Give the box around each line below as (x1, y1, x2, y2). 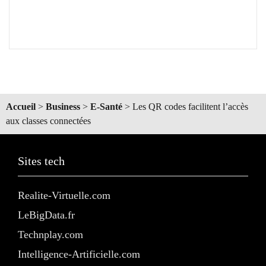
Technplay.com (18, 228, 83, 240)
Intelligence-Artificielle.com (18, 248, 140, 260)
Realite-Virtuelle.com (18, 189, 110, 201)
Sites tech (18, 154, 65, 167)
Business (46, 101, 80, 112)
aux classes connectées (6, 115, 91, 126)
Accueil (6, 101, 36, 112)
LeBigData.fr (18, 208, 75, 221)
